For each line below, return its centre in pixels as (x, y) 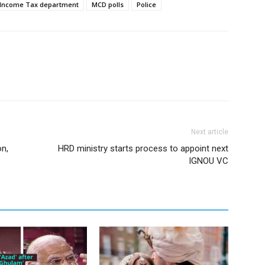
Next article (210, 132)
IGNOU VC (209, 161)
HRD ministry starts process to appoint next (143, 148)
